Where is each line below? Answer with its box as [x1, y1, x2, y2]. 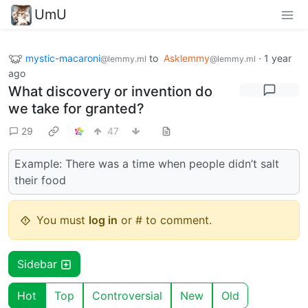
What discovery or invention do [8, 83, 212, 100]
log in [89, 213, 118, 228]
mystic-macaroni [25, 52, 100, 64]
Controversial [92, 289, 162, 303]
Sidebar [17, 257, 60, 272]
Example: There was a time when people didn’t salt [14, 157, 279, 171]
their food [14, 173, 66, 188]
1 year [264, 52, 291, 64]
